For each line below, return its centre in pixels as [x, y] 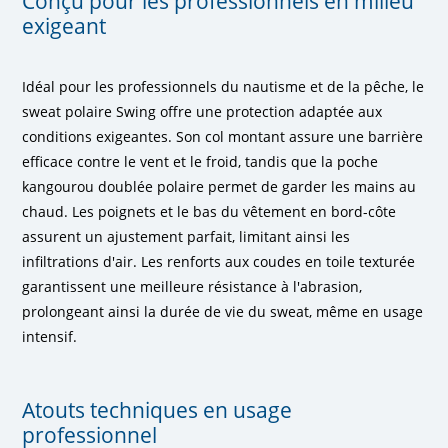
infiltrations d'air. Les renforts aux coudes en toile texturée [219, 261]
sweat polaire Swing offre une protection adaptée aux [202, 111]
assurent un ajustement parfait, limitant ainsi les [186, 236]
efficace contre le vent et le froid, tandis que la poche [200, 161]
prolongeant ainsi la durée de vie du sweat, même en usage [223, 311]
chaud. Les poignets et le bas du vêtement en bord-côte [209, 211]
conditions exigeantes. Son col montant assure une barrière [223, 136]
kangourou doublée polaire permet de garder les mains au [219, 186]
